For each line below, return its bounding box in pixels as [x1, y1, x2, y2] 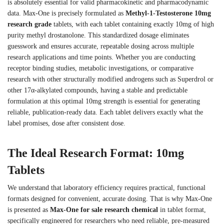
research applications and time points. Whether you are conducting [7, 53, 195, 61]
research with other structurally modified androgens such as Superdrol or [7, 75, 213, 83]
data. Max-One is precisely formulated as [7, 9, 125, 17]
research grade [7, 20, 51, 28]
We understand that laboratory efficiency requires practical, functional [7, 183, 205, 191]
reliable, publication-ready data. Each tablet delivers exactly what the [7, 108, 203, 116]
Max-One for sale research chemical [50, 205, 158, 213]
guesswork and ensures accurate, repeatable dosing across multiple [7, 42, 194, 50]
